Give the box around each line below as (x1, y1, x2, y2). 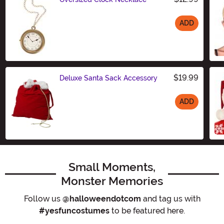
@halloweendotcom (62, 193, 141, 203)
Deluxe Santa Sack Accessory (59, 73, 157, 82)
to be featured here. (109, 205, 185, 215)
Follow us (23, 193, 62, 203)
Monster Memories (61, 173, 163, 188)
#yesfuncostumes (39, 205, 109, 215)
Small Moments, (68, 159, 155, 174)
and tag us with (140, 193, 200, 203)
